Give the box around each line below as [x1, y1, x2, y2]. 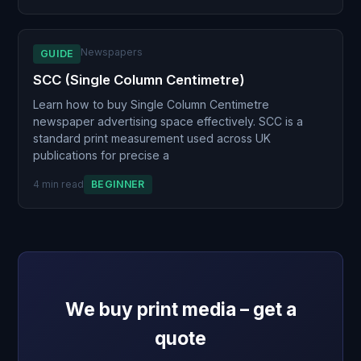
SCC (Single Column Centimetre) [32, 71, 245, 88]
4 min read [32, 178, 84, 191]
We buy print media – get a [64, 298, 297, 321]
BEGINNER [90, 178, 145, 191]
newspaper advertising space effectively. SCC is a [32, 114, 303, 129]
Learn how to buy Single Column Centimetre [32, 98, 269, 112]
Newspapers [81, 45, 143, 58]
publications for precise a [32, 148, 169, 163]
